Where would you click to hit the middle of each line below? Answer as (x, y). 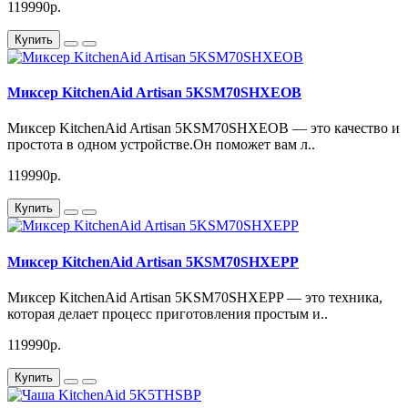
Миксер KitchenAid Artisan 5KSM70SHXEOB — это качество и (204, 128)
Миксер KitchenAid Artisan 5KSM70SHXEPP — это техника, (195, 297)
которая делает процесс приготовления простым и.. (168, 313)
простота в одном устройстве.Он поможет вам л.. (161, 145)
